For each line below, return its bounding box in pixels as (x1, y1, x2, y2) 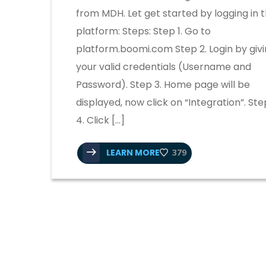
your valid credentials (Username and (76, 59, 251, 74)
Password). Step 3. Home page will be (76, 77, 250, 91)
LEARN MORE (104, 146, 160, 159)
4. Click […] (76, 113, 125, 127)
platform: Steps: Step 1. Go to (76, 24, 211, 38)
